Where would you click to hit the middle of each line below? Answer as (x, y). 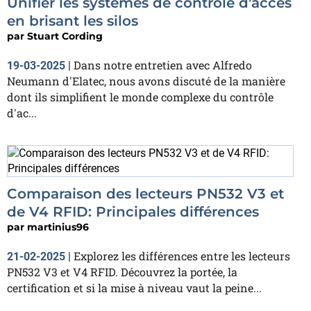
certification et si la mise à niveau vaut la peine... (134, 288)
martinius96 (58, 227)
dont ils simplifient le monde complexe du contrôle (140, 97)
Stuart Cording (65, 36)
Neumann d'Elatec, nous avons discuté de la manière (146, 81)
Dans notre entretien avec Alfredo (163, 65)
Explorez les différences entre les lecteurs (182, 256)
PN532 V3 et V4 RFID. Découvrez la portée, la (122, 272)
